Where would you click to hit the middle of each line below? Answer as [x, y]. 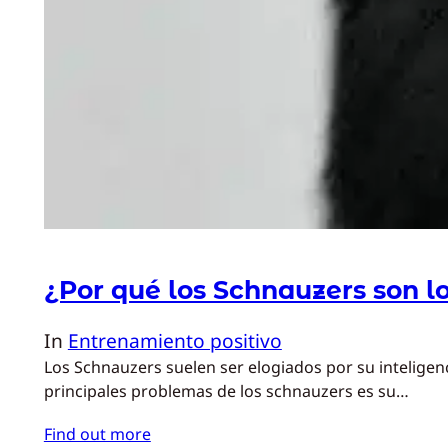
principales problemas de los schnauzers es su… [226, 390]
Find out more [97, 433]
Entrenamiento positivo [174, 340]
